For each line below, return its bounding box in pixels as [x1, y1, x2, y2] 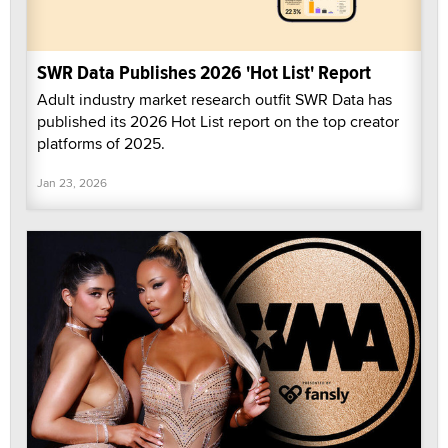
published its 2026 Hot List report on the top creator [37, 109, 399, 133]
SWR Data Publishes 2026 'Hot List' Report [37, 57, 371, 87]
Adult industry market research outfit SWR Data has [37, 87, 392, 111]
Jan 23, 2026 [37, 173, 107, 191]
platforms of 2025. [37, 131, 165, 155]
